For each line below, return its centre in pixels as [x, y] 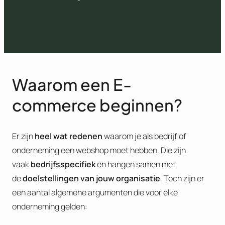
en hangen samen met [136, 164]
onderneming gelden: [50, 206]
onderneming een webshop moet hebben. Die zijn [99, 150]
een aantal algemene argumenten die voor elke [95, 192]
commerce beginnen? [97, 105]
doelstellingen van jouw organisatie [91, 178]
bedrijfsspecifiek [63, 164]
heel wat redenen [69, 136]
